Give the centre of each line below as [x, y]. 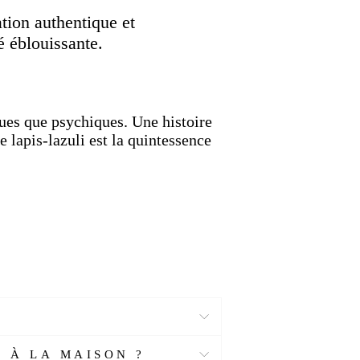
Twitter [67, 13]
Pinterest [176, 13]
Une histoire [172, 121]
